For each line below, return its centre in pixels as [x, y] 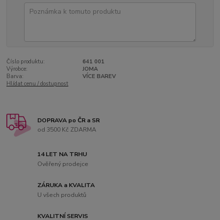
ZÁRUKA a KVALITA [66, 185]
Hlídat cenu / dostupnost [38, 83]
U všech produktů [62, 195]
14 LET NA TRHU [62, 154]
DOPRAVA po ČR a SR [69, 120]
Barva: [15, 76]
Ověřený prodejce [63, 164]
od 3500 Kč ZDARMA [67, 130]
